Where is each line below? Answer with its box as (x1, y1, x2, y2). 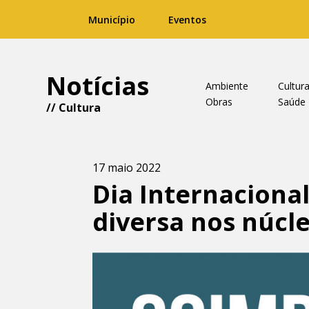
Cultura (59, 100, 101, 115)
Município (88, 13, 135, 26)
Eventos (168, 13, 206, 26)
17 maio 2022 (92, 160, 161, 175)
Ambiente (205, 79, 248, 92)
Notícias (46, 69, 150, 103)
